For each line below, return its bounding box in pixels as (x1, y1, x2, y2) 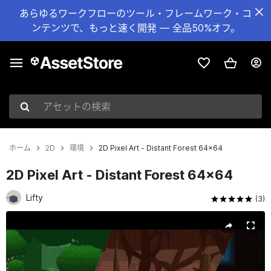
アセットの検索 (8, 106, 76, 119)
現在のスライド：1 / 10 (5, 212, 107, 224)
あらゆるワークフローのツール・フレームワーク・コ (19, 7, 252, 19)
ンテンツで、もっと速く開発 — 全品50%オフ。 (31, 22, 240, 34)
